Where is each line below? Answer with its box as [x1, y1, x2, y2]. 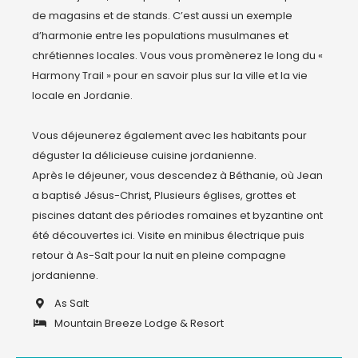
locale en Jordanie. [32, 88, 135, 103]
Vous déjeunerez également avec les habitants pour [32, 128, 307, 143]
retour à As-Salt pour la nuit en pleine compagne [32, 248, 286, 263]
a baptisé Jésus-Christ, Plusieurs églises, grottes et [32, 188, 296, 203]
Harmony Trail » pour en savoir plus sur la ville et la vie [32, 68, 308, 83]
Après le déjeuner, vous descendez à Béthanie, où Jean [32, 168, 323, 183]
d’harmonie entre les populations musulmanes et [32, 28, 288, 43]
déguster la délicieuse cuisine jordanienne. [32, 148, 257, 163]
